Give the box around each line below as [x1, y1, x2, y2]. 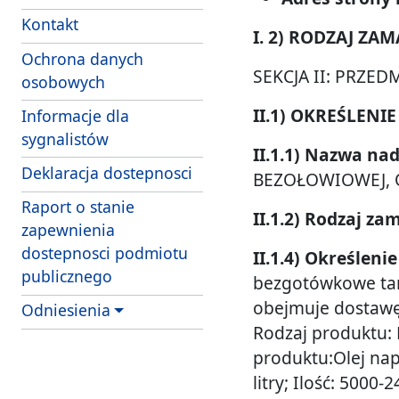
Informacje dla [21, 104, 129, 126]
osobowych [21, 70, 105, 93]
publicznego [21, 265, 112, 288]
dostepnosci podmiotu [21, 242, 188, 265]
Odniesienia [21, 299, 110, 322]
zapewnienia [21, 219, 115, 241]
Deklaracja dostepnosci [21, 161, 192, 183]
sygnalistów [21, 127, 109, 150]
